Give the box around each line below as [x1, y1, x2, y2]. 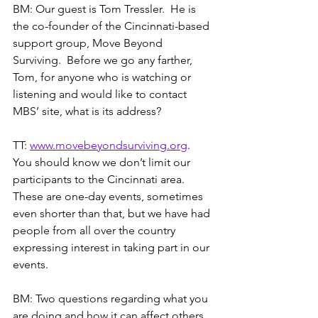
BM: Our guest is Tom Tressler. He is [13, 1, 199, 16]
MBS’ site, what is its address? [13, 104, 161, 118]
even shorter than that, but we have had [13, 206, 213, 220]
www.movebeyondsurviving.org [30, 138, 187, 152]
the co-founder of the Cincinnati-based [13, 18, 212, 33]
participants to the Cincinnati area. [13, 172, 190, 186]
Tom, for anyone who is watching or [13, 70, 194, 84]
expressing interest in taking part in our [13, 240, 212, 254]
